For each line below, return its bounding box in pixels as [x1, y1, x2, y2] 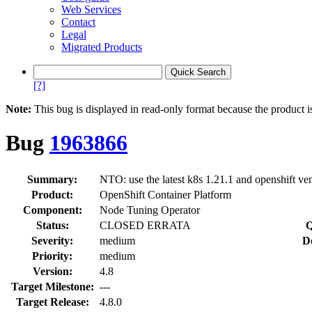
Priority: [32, 249, 72, 262]
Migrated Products [61, 41, 142, 53]
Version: [32, 265, 72, 277]
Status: [36, 219, 69, 231]
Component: [22, 203, 82, 216]
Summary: [27, 173, 77, 185]
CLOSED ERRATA [100, 219, 191, 231]
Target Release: [15, 295, 89, 308]
